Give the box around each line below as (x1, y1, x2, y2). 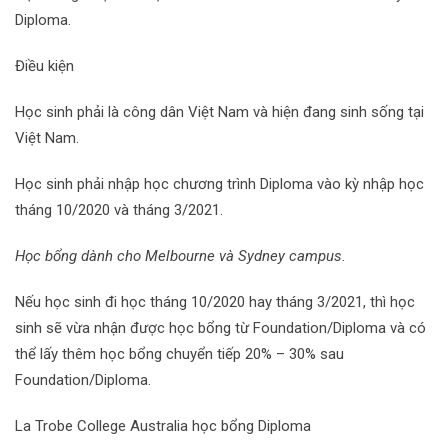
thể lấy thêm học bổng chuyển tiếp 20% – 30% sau (15, 345, 344, 363)
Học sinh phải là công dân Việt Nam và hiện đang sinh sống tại (15, 103, 424, 121)
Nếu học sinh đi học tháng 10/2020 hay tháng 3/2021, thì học (15, 293, 415, 311)
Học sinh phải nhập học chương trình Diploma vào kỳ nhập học (15, 175, 424, 193)
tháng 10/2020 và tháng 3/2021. (15, 201, 223, 219)
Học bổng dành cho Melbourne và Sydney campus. (15, 247, 346, 265)
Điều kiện (15, 57, 74, 75)
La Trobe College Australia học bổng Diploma (15, 417, 311, 435)
